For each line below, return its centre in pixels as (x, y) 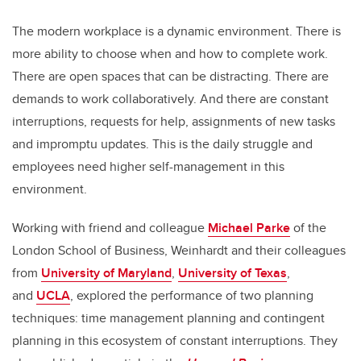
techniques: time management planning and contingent (168, 317)
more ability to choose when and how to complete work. (170, 53)
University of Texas (232, 272)
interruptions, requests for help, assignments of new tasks (174, 121)
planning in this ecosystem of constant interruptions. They (175, 340)
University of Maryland (106, 272)
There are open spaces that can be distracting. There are (170, 76)
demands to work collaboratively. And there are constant (170, 98)
